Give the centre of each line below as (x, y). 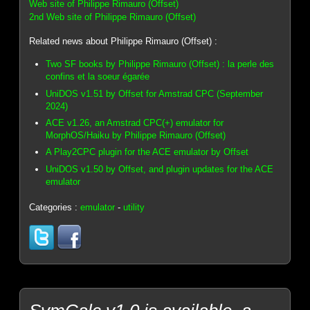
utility (134, 208)
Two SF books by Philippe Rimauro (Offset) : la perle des (160, 64)
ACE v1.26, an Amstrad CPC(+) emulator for (135, 123)
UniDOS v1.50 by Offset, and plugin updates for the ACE (160, 169)
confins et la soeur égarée (98, 77)
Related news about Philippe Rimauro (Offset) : (124, 41)
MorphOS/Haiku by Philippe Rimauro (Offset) (136, 136)
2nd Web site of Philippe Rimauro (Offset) (113, 17)
